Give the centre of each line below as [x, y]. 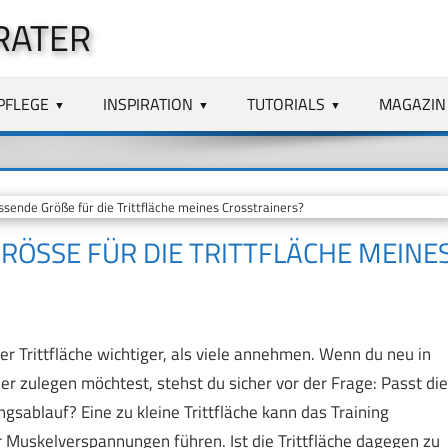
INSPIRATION [148, 103]
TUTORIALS [286, 103]
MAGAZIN [412, 103]
